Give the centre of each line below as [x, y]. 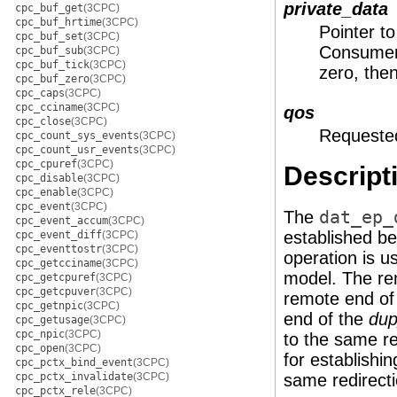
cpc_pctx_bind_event [74, 362]
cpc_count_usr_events [77, 150]
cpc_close [43, 121]
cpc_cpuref [46, 164]
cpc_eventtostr [58, 249]
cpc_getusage [52, 320]
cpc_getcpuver [55, 292]
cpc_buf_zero [52, 79]
